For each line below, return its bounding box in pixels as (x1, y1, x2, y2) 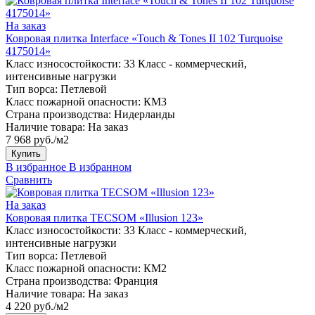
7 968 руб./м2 (6, 133, 69, 146)
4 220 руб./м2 (6, 300, 69, 312)
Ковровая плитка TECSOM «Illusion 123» (6, 211, 203, 224)
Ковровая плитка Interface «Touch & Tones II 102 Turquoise (6, 32, 283, 44)
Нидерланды (114, 108, 175, 120)
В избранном (69, 160, 131, 173)
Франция (114, 274, 157, 287)
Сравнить (6, 173, 52, 186)
